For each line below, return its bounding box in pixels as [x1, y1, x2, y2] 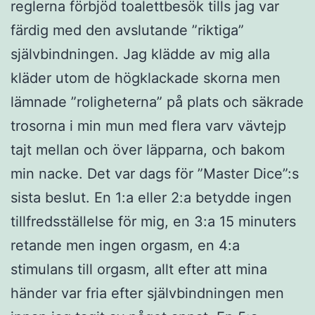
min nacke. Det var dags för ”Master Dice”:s [11, 165, 299, 182]
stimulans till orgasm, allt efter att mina [11, 260, 267, 278]
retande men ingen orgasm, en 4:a [11, 236, 240, 254]
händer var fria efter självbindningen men [11, 284, 284, 302]
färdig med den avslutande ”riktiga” [11, 21, 244, 39]
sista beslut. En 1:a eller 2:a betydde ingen [11, 188, 292, 206]
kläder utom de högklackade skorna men [11, 69, 281, 86]
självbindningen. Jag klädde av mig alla [11, 45, 270, 63]
